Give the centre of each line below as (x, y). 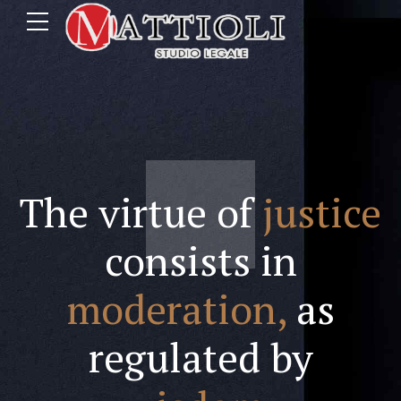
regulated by (200, 357)
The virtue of (141, 212)
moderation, (176, 309)
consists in (200, 260)
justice (322, 212)
